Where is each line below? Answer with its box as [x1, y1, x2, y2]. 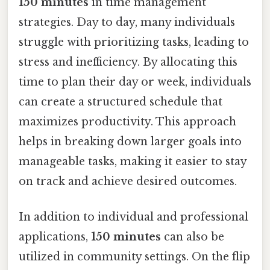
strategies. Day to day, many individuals [19, 15, 235, 29]
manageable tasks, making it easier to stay [19, 154, 246, 168]
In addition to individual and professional [19, 210, 248, 224]
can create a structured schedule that [19, 95, 222, 108]
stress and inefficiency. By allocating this [19, 55, 237, 69]
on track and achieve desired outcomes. [19, 174, 237, 188]
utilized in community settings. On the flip [19, 250, 250, 264]
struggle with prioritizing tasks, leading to [19, 35, 249, 49]
